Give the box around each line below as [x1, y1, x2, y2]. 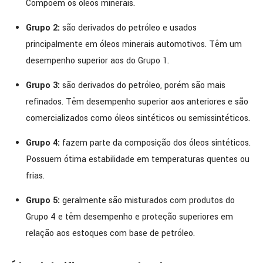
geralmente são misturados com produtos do [62, 194, 235, 207]
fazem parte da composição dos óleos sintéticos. [59, 136, 251, 149]
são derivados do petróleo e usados [62, 21, 197, 34]
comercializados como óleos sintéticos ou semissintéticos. [25, 112, 250, 124]
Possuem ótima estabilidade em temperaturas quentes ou [25, 153, 249, 166]
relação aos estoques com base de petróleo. [25, 227, 195, 240]
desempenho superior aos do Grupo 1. [25, 54, 169, 67]
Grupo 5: [25, 194, 62, 207]
